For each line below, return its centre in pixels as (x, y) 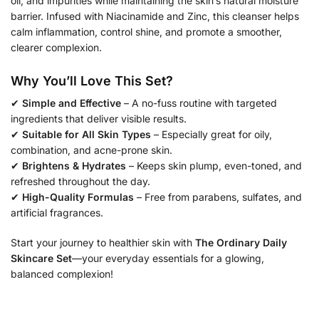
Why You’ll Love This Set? (92, 81)
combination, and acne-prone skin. (91, 150)
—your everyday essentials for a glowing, (168, 258)
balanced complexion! (62, 273)
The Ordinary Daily (241, 242)
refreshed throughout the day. (80, 182)
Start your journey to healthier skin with (103, 242)
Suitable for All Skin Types (87, 135)
